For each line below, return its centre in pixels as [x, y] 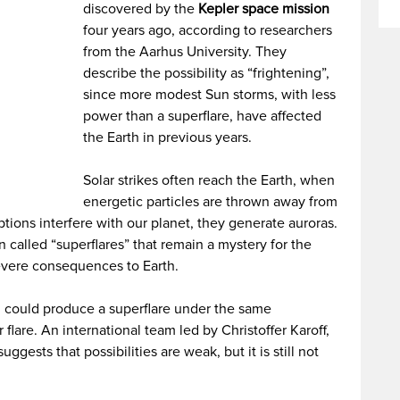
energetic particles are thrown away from [211, 202]
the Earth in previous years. [168, 137]
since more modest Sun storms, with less [210, 95]
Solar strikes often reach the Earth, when [209, 180]
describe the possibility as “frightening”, [207, 73]
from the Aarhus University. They [185, 52]
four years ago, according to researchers [208, 30]
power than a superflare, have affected [203, 116]
